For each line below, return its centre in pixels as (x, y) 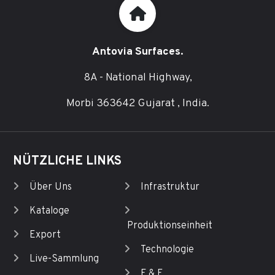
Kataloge (49, 211)
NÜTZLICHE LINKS (67, 162)
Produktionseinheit (170, 226)
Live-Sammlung (64, 259)
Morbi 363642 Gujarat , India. (137, 104)
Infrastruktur (170, 188)
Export (45, 235)
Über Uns (50, 188)
